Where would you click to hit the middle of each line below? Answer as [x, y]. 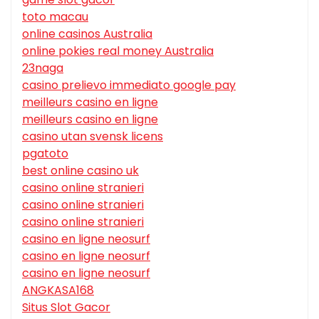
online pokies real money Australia [118, 51]
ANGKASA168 [58, 291]
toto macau [55, 17]
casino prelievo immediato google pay [129, 85]
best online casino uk [80, 171]
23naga [43, 68]
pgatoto [45, 154]
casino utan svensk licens [93, 137]
